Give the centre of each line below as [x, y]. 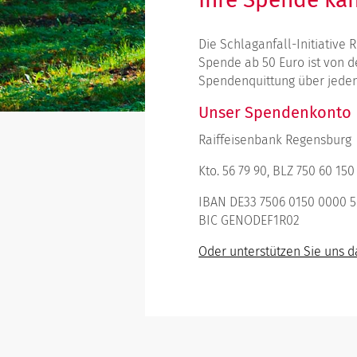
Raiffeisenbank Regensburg [275, 140]
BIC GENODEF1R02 [249, 221]
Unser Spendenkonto [275, 113]
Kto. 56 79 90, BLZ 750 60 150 [277, 171]
